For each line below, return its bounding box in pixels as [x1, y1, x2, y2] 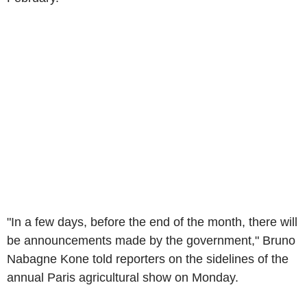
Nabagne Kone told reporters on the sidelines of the [7, 251, 288, 266]
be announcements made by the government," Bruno [7, 233, 295, 247]
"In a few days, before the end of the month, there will [7, 214, 297, 229]
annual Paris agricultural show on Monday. [7, 270, 242, 284]
